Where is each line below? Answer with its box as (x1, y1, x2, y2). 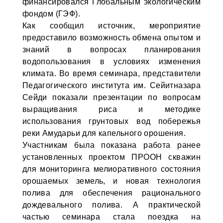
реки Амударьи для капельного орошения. (22, 129, 186, 137)
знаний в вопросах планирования (22, 45, 201, 54)
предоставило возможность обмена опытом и (22, 33, 201, 42)
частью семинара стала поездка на (22, 213, 201, 221)
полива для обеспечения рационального (22, 189, 201, 197)
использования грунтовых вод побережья (22, 117, 201, 125)
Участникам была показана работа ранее (22, 141, 201, 149)
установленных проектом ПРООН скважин (22, 153, 201, 161)
